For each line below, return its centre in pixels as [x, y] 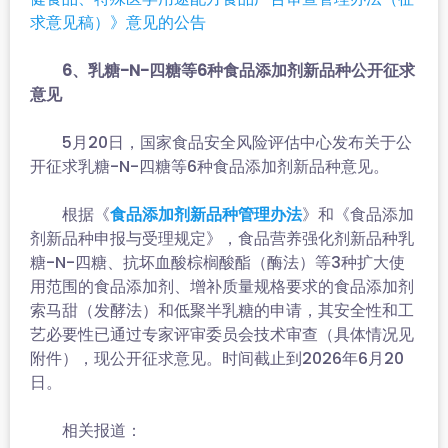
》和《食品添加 [358, 214]
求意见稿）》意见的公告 [118, 22]
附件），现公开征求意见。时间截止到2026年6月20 [217, 358]
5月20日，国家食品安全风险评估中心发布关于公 [221, 142]
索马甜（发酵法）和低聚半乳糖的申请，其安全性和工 [222, 310]
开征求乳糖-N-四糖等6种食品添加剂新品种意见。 [209, 166]
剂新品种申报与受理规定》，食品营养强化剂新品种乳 [222, 238]
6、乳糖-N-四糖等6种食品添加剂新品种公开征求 [222, 70]
